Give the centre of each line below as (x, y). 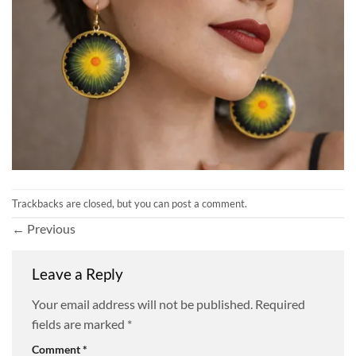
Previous (50, 229)
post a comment (208, 203)
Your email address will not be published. (142, 304)
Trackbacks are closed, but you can (92, 203)
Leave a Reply (79, 274)
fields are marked (79, 323)
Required (280, 304)
